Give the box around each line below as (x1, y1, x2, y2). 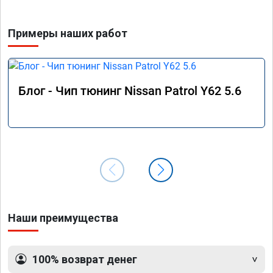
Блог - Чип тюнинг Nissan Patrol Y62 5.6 (18, 83, 241, 98)
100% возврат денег (32, 252, 137, 266)
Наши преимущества (8, 211, 118, 224)
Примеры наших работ (8, 26, 127, 40)
